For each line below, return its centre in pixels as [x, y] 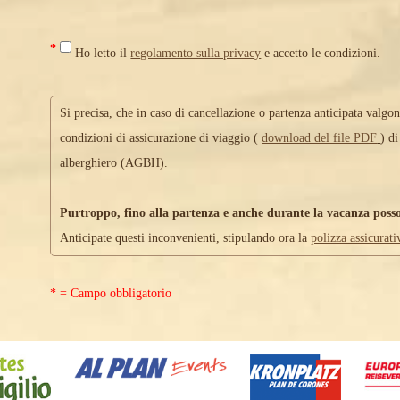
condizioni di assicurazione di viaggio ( [161, 138]
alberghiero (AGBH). [114, 163]
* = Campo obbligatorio [111, 293]
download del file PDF [320, 138]
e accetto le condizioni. [321, 53]
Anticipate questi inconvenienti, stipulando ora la [186, 238]
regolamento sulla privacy [196, 53]
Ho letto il [101, 53]
